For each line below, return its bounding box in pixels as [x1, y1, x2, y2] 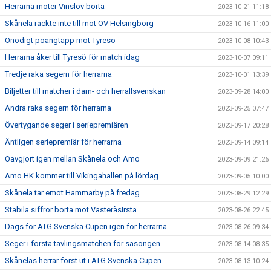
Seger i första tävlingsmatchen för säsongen [5, 238, 160, 248]
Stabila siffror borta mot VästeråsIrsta [5, 204, 137, 214]
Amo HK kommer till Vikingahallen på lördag [5, 171, 158, 180]
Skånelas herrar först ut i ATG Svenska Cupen [5, 255, 162, 265]
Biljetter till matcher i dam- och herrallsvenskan [5, 86, 166, 96]
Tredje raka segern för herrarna [5, 69, 112, 79]
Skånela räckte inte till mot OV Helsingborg [5, 18, 154, 28]
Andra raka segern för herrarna [5, 103, 111, 113]
